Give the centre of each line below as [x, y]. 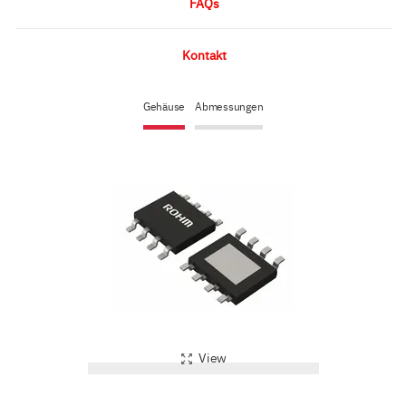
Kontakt [204, 54]
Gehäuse [164, 106]
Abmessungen [229, 106]
